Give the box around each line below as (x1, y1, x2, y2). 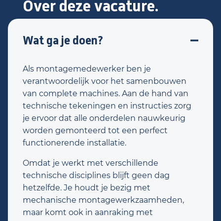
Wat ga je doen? (23, 34, 103, 47)
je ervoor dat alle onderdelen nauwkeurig (23, 113, 185, 123)
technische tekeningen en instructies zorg (23, 101, 191, 110)
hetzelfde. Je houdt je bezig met (23, 183, 150, 192)
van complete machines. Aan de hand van (23, 89, 188, 98)
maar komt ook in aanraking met (23, 208, 153, 217)
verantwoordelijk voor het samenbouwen (23, 76, 186, 86)
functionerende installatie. (23, 138, 126, 147)
